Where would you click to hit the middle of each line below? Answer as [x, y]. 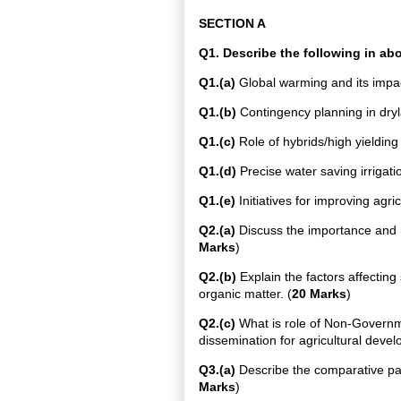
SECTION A [232, 23]
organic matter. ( [245, 294]
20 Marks [319, 294]
